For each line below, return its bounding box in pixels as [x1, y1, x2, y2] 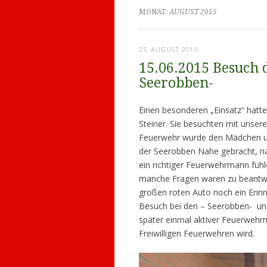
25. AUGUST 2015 [139, 44, 198, 54]
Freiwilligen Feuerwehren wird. [139, 227, 254, 239]
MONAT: [139, 7, 169, 16]
